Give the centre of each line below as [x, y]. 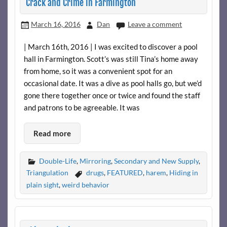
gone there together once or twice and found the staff [112, 95]
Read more [52, 134]
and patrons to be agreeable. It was [82, 107]
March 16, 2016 [55, 24]
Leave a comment [155, 24]
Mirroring [95, 161]
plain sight [42, 184]
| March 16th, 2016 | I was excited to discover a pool [110, 46]
